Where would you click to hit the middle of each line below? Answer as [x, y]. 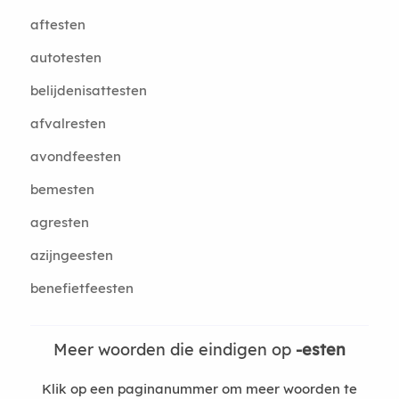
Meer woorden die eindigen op [174, 350]
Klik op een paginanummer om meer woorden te [199, 389]
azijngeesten [71, 255]
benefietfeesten [81, 288]
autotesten [65, 57]
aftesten [57, 24]
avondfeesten [75, 156]
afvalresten [68, 123]
